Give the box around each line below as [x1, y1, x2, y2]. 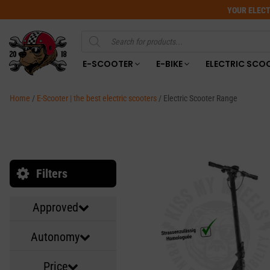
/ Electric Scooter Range [157, 93, 237, 103]
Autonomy [31, 230, 80, 244]
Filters [36, 166, 67, 181]
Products [80, 35, 107, 44]
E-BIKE [155, 57, 183, 70]
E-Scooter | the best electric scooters [37, 93, 157, 103]
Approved [32, 200, 78, 215]
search [80, 43, 101, 52]
